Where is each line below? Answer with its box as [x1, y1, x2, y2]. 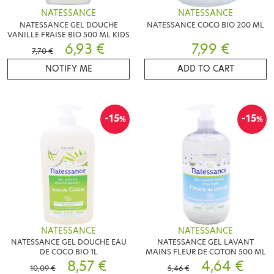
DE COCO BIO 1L [39, 246, 98, 257]
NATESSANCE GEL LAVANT [157, 237, 254, 248]
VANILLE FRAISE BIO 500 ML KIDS [7, 29, 130, 40]
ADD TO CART [177, 62, 234, 75]
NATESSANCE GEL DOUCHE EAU [10, 237, 127, 248]
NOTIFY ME [45, 62, 92, 75]
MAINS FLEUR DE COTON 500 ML [145, 246, 266, 257]
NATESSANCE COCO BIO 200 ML [147, 19, 264, 30]
